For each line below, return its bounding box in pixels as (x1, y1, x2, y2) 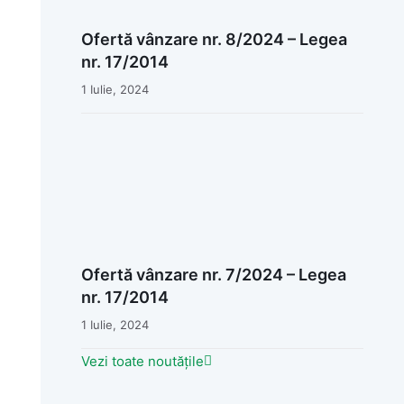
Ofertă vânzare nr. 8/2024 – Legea (80, 30, 347, 50)
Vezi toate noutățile (80, 352, 204, 370)
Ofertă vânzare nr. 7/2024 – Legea (80, 264, 346, 284)
